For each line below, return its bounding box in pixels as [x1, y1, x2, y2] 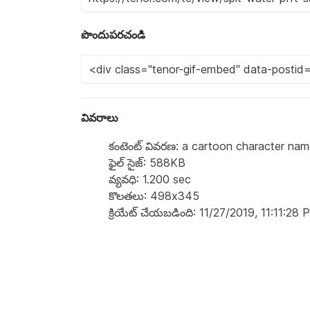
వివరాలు [81, 111, 118, 125]
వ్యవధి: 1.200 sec [109, 172, 191, 186]
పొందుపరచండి [81, 28, 145, 42]
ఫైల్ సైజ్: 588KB [109, 156, 185, 170]
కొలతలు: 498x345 [109, 189, 199, 203]
